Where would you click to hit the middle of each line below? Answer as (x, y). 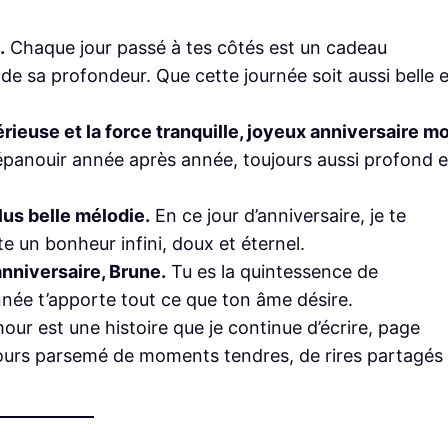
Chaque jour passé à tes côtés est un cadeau (196, 47)
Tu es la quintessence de (272, 271)
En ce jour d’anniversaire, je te (278, 215)
